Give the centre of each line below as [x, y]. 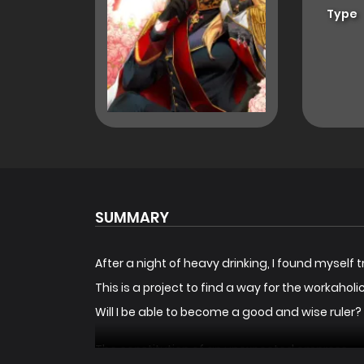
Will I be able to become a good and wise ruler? [228, 312]
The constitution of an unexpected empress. [223, 350]
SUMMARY [132, 218]
